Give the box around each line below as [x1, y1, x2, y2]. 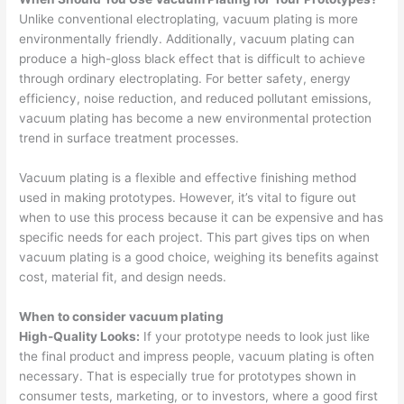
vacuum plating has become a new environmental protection [19, 110, 372, 125]
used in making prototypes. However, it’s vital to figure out [19, 189, 357, 205]
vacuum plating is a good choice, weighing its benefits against [19, 249, 380, 264]
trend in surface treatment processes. [19, 130, 240, 145]
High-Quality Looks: [19, 328, 141, 344]
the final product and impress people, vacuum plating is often [19, 348, 375, 363]
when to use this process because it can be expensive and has [19, 209, 384, 225]
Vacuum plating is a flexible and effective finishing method [19, 170, 357, 185]
